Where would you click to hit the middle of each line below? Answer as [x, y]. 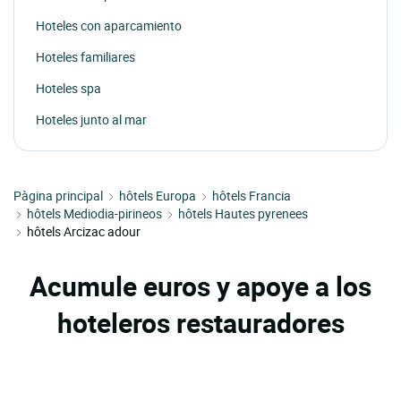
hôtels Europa [158, 195]
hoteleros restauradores [200, 322]
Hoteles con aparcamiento [109, 25]
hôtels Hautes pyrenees [243, 213]
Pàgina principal [58, 195]
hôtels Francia [252, 195]
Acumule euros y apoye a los [200, 286]
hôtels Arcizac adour [84, 231]
